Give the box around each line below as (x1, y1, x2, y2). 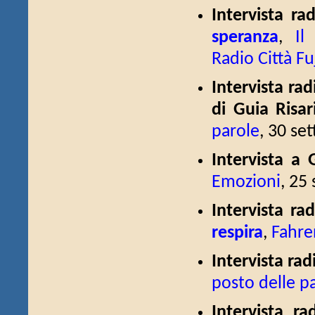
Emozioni (212, 174, 281, 191)
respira (212, 224, 263, 242)
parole (212, 123, 259, 141)
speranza (212, 29, 278, 46)
